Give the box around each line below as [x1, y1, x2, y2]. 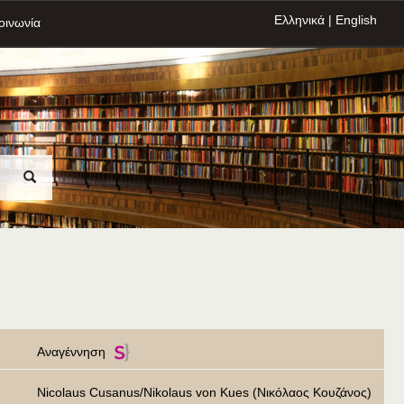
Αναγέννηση [37, 344, 106, 359]
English [335, 13, 377, 27]
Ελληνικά [274, 13, 325, 27]
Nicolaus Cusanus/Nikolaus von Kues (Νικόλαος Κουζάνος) [37, 385, 372, 399]
